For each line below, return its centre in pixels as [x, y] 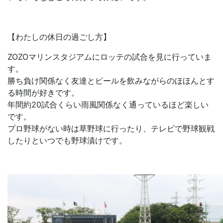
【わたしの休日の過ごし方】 [59, 37]
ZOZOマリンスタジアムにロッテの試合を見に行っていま [110, 56]
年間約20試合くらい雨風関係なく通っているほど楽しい [108, 104]
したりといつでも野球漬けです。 [67, 140]
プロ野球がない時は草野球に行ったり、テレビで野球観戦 [111, 128]
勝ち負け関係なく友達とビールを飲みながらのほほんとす [111, 80]
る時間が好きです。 [43, 92]
